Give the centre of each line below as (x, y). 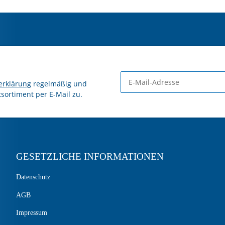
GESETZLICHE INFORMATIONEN (90, 157)
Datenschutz (33, 177)
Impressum (31, 213)
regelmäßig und (59, 84)
